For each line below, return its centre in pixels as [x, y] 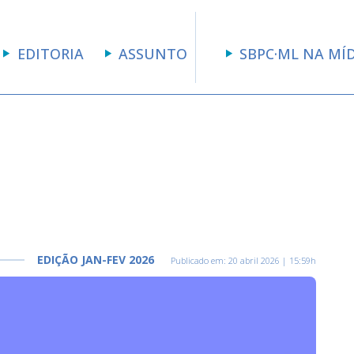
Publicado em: [198, 260]
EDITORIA [50, 54]
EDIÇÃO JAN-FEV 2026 [96, 260]
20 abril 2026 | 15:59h [272, 260]
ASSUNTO [153, 54]
